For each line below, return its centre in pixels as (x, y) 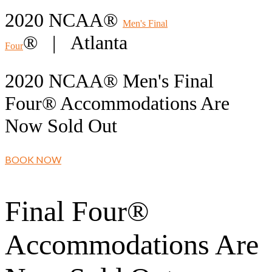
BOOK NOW (33, 159)
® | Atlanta (75, 42)
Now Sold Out (61, 126)
